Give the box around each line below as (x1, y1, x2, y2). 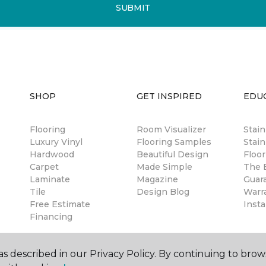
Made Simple (137, 161, 192, 172)
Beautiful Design (137, 149, 208, 160)
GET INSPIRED (137, 91, 202, 102)
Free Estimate (30, 199, 90, 210)
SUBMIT (115, 2, 151, 13)
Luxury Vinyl (30, 137, 83, 147)
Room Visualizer (137, 124, 206, 135)
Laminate (30, 174, 70, 185)
